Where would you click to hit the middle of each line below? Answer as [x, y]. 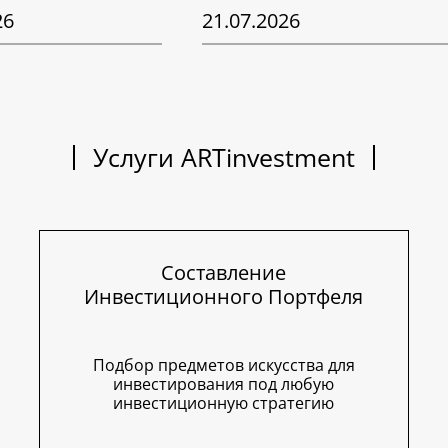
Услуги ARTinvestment [224, 157]
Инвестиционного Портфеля [224, 297]
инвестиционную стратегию [224, 403]
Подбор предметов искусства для [223, 365]
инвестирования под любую [224, 384]
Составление [224, 273]
